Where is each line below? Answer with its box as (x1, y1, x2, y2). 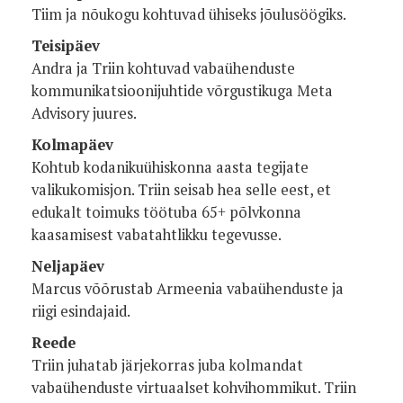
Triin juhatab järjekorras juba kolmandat (31, 354, 303, 375)
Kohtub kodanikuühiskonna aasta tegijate (31, 157, 309, 177)
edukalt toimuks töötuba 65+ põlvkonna (31, 201, 301, 222)
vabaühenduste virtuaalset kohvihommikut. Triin (31, 377, 356, 398)
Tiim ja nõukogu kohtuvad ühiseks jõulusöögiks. (31, 4, 346, 24)
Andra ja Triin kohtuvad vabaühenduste (31, 58, 295, 78)
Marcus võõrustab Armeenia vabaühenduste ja (31, 278, 344, 299)
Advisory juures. (31, 103, 137, 123)
